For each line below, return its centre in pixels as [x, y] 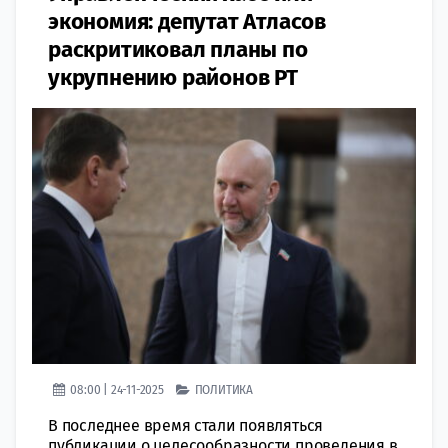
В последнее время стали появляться [186, 425]
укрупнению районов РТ [173, 77]
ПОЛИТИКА [224, 389]
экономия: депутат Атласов [187, 21]
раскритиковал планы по [178, 49]
